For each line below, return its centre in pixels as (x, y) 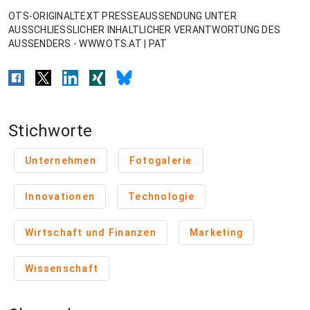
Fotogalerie (161, 161)
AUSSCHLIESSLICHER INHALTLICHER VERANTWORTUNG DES (144, 30)
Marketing (216, 233)
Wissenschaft (62, 269)
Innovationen (60, 197)
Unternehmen (61, 161)
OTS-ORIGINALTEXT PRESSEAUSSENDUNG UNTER (122, 16)
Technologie (161, 197)
